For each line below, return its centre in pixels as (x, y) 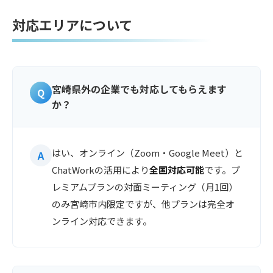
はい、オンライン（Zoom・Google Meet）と (147, 153)
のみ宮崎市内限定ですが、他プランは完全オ (143, 204)
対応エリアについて (72, 24)
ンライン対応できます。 (102, 221)
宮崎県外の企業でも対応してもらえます (139, 89)
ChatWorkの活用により (101, 170)
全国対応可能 (177, 170)
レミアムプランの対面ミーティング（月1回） (145, 187)
